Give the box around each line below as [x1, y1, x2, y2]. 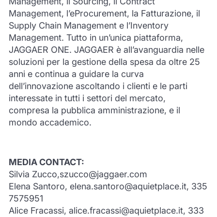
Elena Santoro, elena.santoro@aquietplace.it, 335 [8, 181, 207, 191]
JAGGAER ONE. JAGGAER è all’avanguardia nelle [8, 44, 204, 55]
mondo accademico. [8, 117, 92, 127]
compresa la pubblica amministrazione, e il [8, 105, 180, 115]
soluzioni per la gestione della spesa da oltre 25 [8, 56, 200, 67]
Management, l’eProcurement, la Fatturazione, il [8, 8, 200, 18]
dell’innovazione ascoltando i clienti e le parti [8, 80, 187, 91]
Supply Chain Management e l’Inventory [8, 20, 169, 31]
